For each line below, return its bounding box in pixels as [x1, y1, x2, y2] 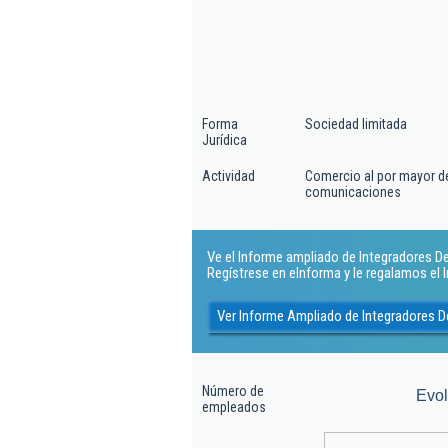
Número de [202, 383, 264, 399]
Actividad [202, 168, 255, 184]
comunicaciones [305, 184, 401, 200]
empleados [202, 399, 266, 415]
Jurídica [202, 132, 247, 148]
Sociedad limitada [305, 116, 407, 132]
